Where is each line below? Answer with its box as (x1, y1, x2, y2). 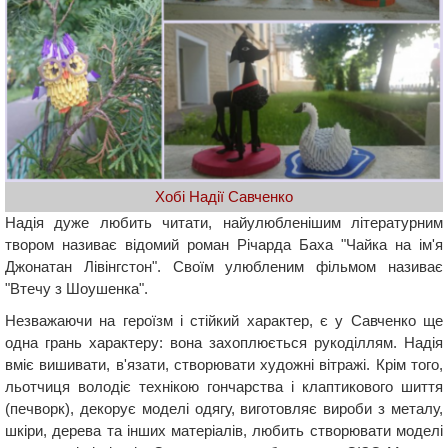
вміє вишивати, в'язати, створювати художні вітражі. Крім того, (5, 356, 443, 374)
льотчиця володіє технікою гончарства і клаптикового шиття (5, 378, 443, 396)
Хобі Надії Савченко (155, 187, 293, 205)
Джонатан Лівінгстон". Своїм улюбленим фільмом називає (5, 258, 443, 276)
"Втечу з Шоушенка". (5, 280, 148, 298)
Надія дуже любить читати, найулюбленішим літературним (5, 214, 443, 232)
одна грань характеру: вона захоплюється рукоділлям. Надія (5, 334, 443, 352)
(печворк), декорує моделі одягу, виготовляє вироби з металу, (5, 400, 443, 418)
